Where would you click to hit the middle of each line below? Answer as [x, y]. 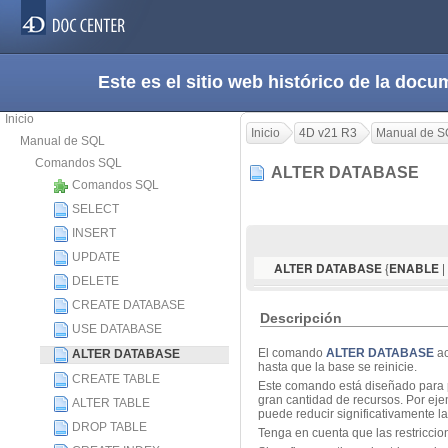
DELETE [95, 281]
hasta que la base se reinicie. [339, 367]
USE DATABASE [117, 329]
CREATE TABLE [116, 379]
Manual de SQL [62, 141]
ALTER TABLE [111, 403]
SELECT [95, 209]
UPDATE [96, 257]
